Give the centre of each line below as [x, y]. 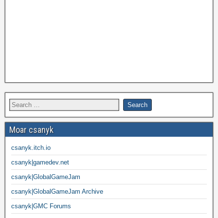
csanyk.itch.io [31, 147]
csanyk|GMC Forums [41, 206]
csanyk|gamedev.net [40, 162]
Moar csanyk [31, 129]
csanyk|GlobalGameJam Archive [57, 191]
